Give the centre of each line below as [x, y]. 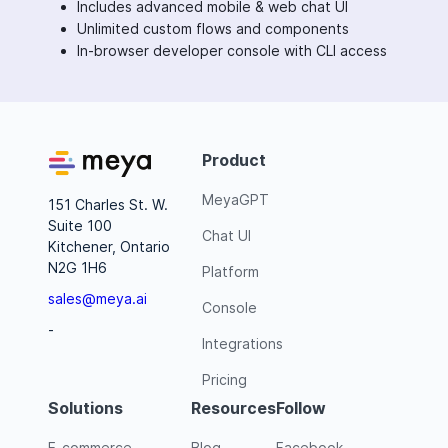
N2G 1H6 [77, 267]
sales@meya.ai [97, 298]
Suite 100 [80, 225]
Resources [233, 407]
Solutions [85, 407]
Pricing [224, 379]
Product [234, 159]
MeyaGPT [235, 199]
